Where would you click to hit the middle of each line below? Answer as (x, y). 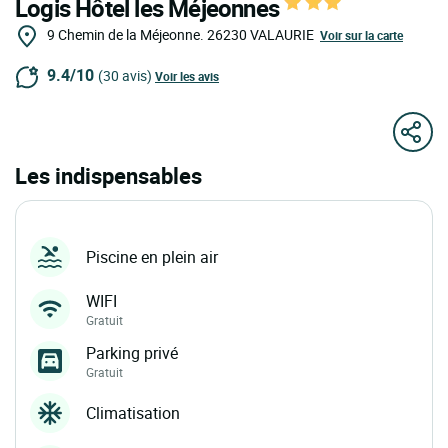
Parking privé (132, 353)
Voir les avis (187, 76)
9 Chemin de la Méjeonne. (125, 34)
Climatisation (133, 413)
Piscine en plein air (152, 257)
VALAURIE (282, 34)
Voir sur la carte (361, 35)
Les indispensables (108, 176)
